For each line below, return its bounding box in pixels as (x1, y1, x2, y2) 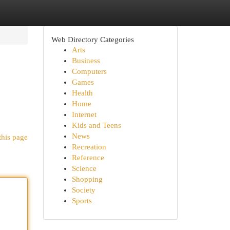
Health (71, 89, 93, 97)
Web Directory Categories (51, 35, 134, 44)
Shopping (71, 175, 103, 183)
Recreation (71, 143, 106, 151)
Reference (71, 154, 104, 162)
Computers (71, 67, 107, 75)
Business (71, 56, 100, 65)
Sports (71, 197, 92, 205)
